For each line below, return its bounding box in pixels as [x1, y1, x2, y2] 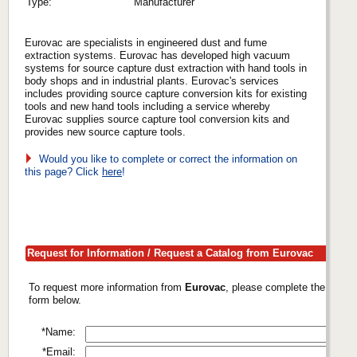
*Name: [41, 325, 76, 338]
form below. [29, 293, 81, 306]
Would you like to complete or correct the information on [33, 152, 297, 165]
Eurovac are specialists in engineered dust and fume [25, 36, 267, 49]
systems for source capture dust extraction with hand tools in [25, 61, 307, 74]
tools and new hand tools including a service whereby [25, 100, 270, 112]
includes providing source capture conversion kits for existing [25, 87, 307, 100]
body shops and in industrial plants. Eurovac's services [25, 74, 279, 87]
